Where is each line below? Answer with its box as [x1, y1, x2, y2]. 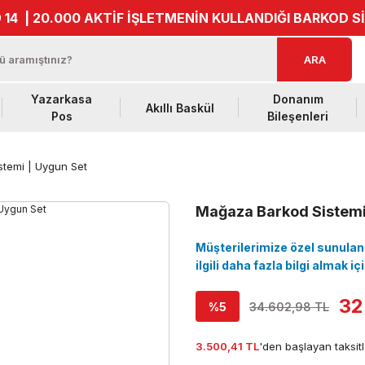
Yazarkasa [31, 92, 92, 106]
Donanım [272, 92, 323, 106]
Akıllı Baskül [145, 100, 214, 115]
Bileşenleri [267, 109, 328, 123]
